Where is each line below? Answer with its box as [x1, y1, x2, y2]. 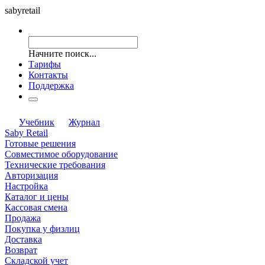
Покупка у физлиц [5, 223, 80, 234]
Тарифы [28, 59, 61, 69]
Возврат [5, 244, 37, 255]
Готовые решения [5, 138, 76, 148]
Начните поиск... [28, 48, 96, 59]
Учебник [19, 117, 54, 127]
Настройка [5, 180, 48, 191]
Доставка [5, 234, 42, 244]
